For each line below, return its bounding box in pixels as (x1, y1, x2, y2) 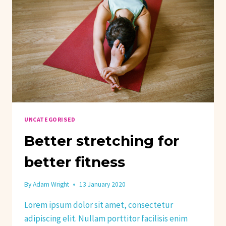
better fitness (24, 153, 125, 171)
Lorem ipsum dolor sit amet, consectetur (24, 199, 173, 211)
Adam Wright (33, 180, 70, 189)
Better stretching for (24, 132, 179, 149)
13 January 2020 (79, 180, 126, 189)
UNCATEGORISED (24, 115, 76, 123)
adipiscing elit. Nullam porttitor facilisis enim (24, 213, 188, 224)
